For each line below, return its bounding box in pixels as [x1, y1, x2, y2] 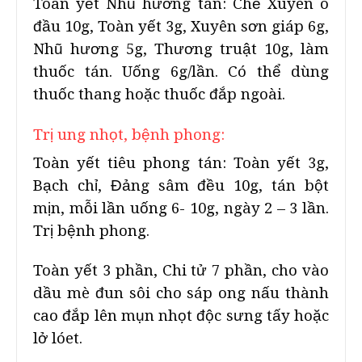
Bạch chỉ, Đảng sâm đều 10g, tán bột [33, 177, 329, 194]
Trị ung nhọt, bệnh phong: [33, 126, 225, 143]
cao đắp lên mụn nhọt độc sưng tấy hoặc [33, 307, 329, 324]
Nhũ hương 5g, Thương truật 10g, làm [33, 40, 329, 57]
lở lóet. [33, 330, 82, 347]
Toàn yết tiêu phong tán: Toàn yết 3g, [33, 154, 329, 171]
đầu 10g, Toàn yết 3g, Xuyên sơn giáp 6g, [33, 18, 329, 35]
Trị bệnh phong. [33, 222, 149, 239]
